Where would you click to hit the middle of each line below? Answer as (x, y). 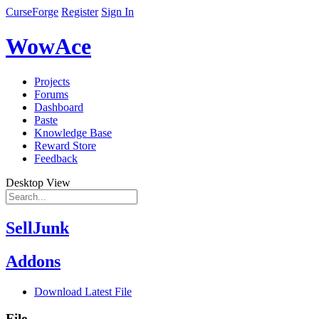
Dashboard (59, 107)
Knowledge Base (73, 132)
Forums (51, 94)
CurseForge (32, 12)
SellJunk (37, 228)
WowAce (48, 47)
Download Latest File (83, 291)
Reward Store (65, 145)
